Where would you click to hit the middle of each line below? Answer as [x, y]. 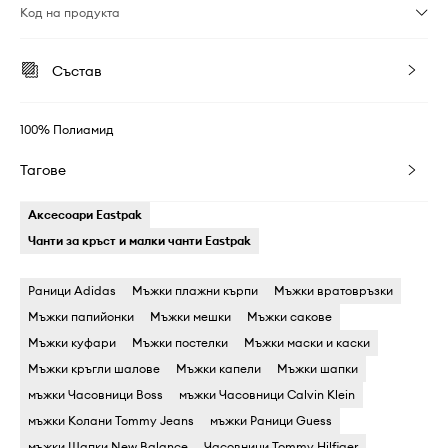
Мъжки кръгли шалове [94, 368]
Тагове [43, 170]
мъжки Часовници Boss [95, 394]
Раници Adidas [72, 290]
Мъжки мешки [190, 316]
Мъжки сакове [289, 316]
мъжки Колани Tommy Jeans [111, 420]
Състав [77, 71]
